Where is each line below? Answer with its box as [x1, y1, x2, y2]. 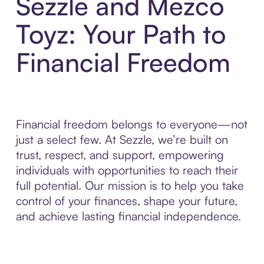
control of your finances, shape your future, [15, 193, 237, 209]
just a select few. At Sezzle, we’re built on [15, 132, 228, 147]
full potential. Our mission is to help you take [15, 178, 244, 193]
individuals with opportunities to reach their [15, 163, 238, 178]
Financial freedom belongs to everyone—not [15, 117, 247, 132]
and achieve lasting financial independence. [15, 209, 241, 224]
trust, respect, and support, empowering [15, 147, 224, 163]
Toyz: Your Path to [15, 18, 226, 51]
